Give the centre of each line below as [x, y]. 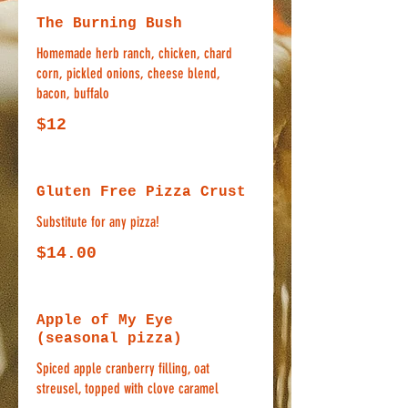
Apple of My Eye [105, 321]
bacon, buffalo [73, 93]
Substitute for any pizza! [98, 222]
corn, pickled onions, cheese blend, [128, 73]
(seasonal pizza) [109, 339]
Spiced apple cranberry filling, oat [123, 368]
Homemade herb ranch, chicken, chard [134, 53]
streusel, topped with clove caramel [127, 388]
